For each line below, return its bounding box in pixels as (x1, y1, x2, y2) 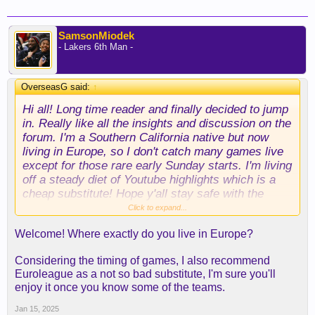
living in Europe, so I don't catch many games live (22, 144, 283, 158)
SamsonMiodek (58, 30, 134, 41)
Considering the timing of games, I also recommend (15, 255, 270, 266)
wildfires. (22, 200, 70, 214)
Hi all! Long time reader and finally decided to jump (22, 102, 288, 116)
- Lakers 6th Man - (58, 41, 133, 52)
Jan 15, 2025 (15, 304, 59, 313)
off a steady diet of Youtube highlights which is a (22, 172, 276, 186)
